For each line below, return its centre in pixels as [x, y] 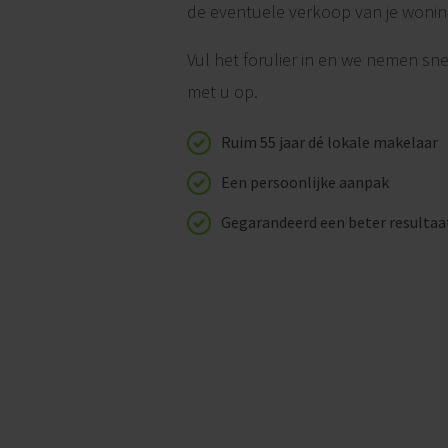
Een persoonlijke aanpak [305, 182]
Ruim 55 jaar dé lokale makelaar [329, 142]
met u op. [222, 91]
